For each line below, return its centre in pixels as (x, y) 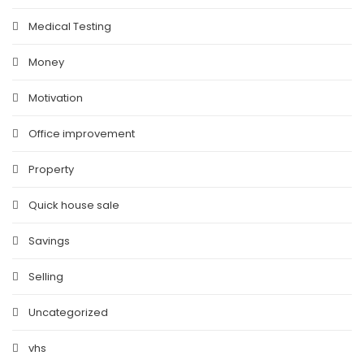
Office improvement (82, 134)
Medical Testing (70, 27)
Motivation (56, 98)
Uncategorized (68, 313)
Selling (46, 277)
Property (51, 170)
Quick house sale (74, 206)
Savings (49, 241)
